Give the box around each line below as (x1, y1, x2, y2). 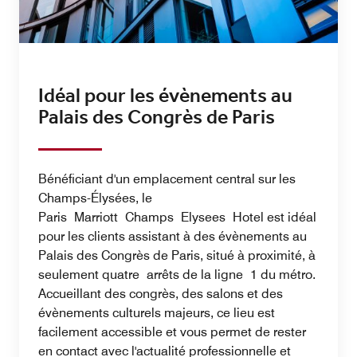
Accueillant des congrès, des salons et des (38, 285, 283, 301)
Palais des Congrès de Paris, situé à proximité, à (38, 247, 316, 263)
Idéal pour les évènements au (38, 80, 292, 112)
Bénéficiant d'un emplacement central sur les (38, 171, 296, 186)
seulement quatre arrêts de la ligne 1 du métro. (38, 266, 316, 282)
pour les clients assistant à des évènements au (38, 228, 307, 244)
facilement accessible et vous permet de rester (38, 324, 306, 339)
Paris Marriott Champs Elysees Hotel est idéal (38, 209, 316, 225)
